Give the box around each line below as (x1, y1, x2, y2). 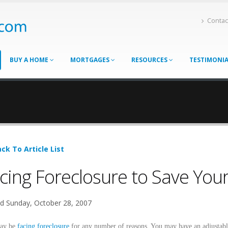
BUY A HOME (10, 55, 50, 64)
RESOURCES (131, 55, 169, 64)
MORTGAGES (70, 55, 111, 64)
